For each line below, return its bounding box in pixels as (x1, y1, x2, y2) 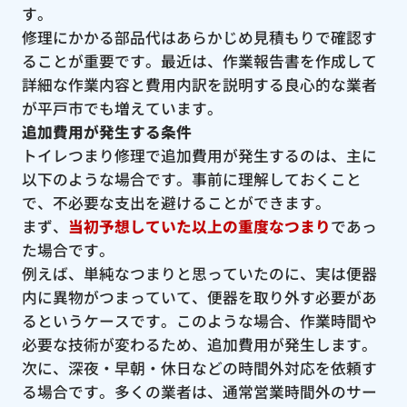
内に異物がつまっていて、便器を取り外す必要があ (21, 285, 377, 308)
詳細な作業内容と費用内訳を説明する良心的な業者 (21, 73, 377, 95)
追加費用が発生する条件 (21, 120, 192, 143)
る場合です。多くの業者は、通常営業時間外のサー (21, 380, 377, 402)
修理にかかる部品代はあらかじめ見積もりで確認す (21, 25, 377, 48)
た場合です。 (21, 238, 114, 261)
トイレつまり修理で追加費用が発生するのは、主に (21, 144, 377, 166)
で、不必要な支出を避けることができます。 (21, 191, 331, 213)
